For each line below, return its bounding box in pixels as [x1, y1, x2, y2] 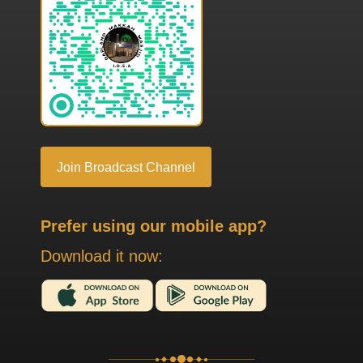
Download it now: [41, 246, 163, 265]
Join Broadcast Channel [57, 159, 195, 174]
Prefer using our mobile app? [41, 216, 267, 235]
